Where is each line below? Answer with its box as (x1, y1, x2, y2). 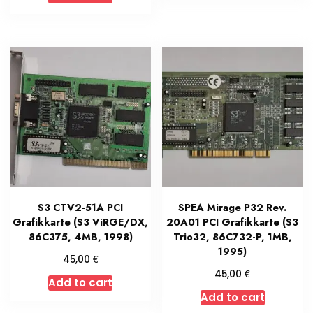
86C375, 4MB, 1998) (28, 230, 133, 245)
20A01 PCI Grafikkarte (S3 (166, 215, 299, 230)
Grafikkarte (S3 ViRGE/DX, (13, 215, 149, 230)
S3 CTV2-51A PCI (38, 201, 124, 215)
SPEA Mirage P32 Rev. (178, 201, 287, 215)
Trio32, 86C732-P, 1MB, (173, 230, 292, 245)
